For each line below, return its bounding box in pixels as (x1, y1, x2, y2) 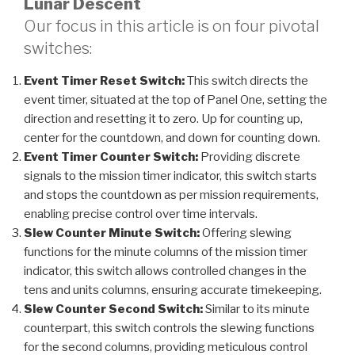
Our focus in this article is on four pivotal (24, 16, 319, 36)
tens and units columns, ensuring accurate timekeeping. (24, 282, 322, 297)
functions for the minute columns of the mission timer (24, 244, 307, 259)
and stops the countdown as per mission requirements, (24, 187, 319, 202)
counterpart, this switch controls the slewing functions (24, 320, 315, 335)
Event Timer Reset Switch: (24, 73, 185, 88)
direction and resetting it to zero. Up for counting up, (24, 111, 303, 126)
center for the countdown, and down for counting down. (24, 130, 320, 145)
